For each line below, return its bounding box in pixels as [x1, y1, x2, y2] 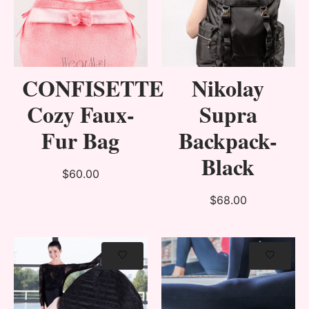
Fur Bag [41, 124, 120, 157]
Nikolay [192, 72, 265, 105]
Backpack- [179, 124, 278, 157]
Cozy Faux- [26, 98, 134, 131]
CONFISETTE [22, 72, 163, 105]
